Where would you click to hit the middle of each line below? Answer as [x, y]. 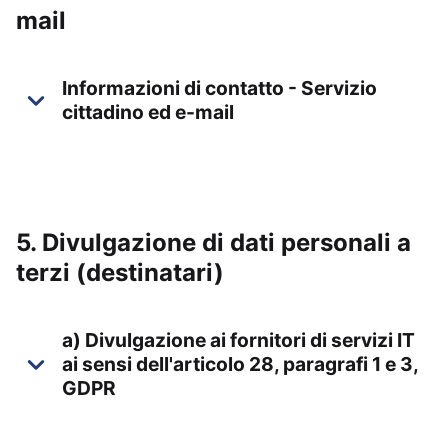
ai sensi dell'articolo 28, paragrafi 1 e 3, [240, 364]
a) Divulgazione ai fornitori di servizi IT [238, 340]
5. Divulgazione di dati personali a [213, 242]
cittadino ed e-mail [148, 112]
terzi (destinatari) [120, 272]
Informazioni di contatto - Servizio [219, 88]
